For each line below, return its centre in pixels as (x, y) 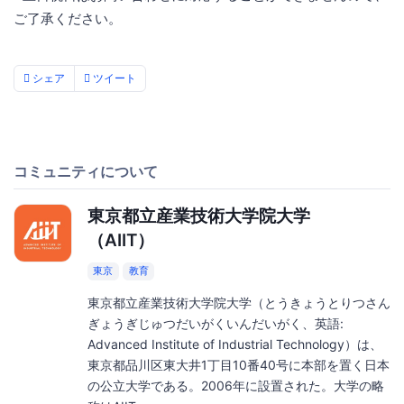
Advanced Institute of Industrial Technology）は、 (234, 344)
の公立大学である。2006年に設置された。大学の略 (235, 385)
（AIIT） (120, 240)
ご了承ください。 (68, 18)
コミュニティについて (86, 171)
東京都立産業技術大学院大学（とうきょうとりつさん (239, 302)
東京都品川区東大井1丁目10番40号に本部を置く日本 (238, 364)
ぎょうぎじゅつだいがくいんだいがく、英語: (215, 323)
